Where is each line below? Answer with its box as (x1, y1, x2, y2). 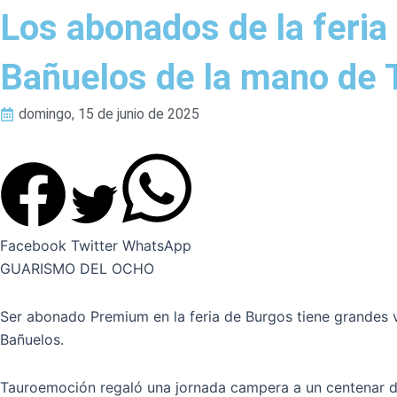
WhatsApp (122, 237, 191, 255)
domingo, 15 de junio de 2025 (19, 105, 199, 122)
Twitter (71, 237, 118, 255)
